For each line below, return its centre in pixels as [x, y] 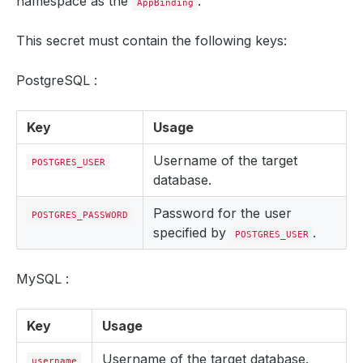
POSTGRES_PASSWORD [79, 215]
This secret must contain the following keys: [152, 41]
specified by [192, 233]
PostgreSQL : [57, 80]
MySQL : [43, 279]
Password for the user [222, 213]
